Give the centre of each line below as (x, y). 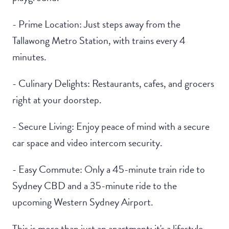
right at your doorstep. (57, 100)
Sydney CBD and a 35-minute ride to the (95, 186)
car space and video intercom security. (87, 143)
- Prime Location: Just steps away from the (96, 24)
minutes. (29, 57)
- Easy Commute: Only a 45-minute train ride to (109, 169)
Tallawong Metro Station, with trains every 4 (99, 41)
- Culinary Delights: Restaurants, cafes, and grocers (113, 84)
